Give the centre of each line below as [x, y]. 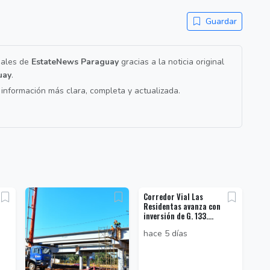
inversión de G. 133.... [178, 216]
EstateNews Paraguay [75, 62]
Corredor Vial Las [173, 197]
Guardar [220, 22]
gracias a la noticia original [171, 62]
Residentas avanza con [182, 207]
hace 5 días [165, 234]
